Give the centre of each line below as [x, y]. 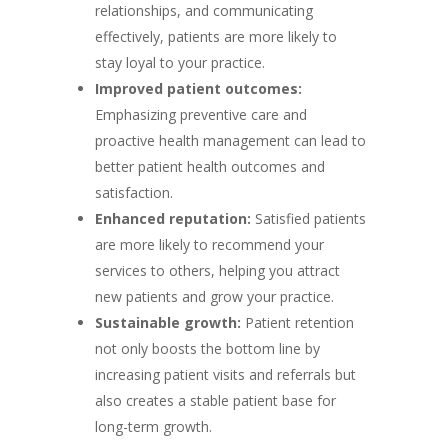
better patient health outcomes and [209, 166]
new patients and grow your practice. [214, 296]
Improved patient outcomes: [198, 88]
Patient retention [297, 322]
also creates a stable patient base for [215, 400]
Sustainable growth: [167, 322]
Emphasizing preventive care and [200, 114]
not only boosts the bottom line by [207, 348]
